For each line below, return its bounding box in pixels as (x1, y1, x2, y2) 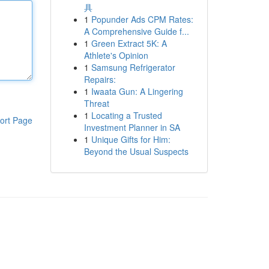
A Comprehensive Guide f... (83, 25, 189, 37)
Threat (83, 97, 109, 109)
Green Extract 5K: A (91, 37, 167, 49)
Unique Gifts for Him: (91, 133, 171, 145)
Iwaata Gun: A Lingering (91, 85, 183, 97)
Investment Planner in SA (83, 121, 180, 133)
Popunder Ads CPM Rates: (91, 13, 193, 25)
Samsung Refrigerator (91, 61, 175, 73)
